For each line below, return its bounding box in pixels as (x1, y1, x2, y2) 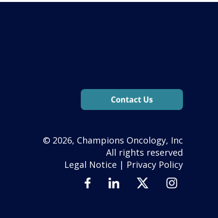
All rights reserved (106, 146, 183, 158)
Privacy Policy (126, 158, 183, 170)
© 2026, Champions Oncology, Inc (40, 134, 183, 146)
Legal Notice (64, 158, 117, 170)
